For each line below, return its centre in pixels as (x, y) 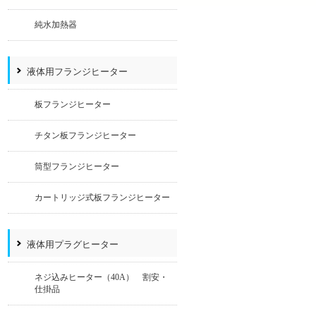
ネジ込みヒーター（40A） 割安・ (101, 277)
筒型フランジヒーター (77, 166)
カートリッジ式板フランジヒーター (102, 197)
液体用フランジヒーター (77, 72)
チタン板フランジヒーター (85, 135)
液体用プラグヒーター (73, 244)
